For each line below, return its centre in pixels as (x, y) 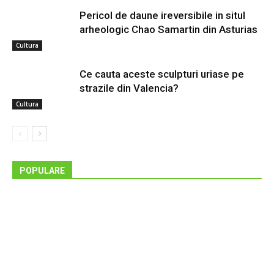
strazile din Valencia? (129, 88)
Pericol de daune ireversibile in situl (162, 15)
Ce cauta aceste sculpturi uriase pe (162, 74)
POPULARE (42, 171)
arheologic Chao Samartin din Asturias (168, 29)
